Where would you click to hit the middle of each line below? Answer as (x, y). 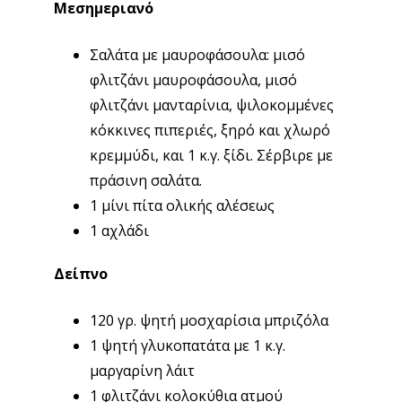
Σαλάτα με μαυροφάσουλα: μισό (197, 55)
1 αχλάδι (119, 231)
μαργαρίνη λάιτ (142, 371)
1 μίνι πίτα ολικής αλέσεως (182, 206)
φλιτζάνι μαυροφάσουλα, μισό (193, 80)
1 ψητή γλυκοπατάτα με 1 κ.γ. (187, 346)
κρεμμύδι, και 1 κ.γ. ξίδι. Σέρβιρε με (211, 156)
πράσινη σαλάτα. (145, 181)
